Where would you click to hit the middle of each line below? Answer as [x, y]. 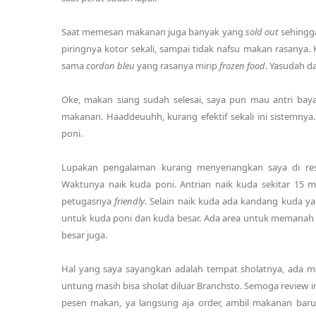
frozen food [242, 66]
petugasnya [88, 201]
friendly [130, 201]
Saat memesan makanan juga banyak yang [153, 32]
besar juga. [84, 235]
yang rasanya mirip [177, 66]
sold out [262, 32]
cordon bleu [110, 66]
